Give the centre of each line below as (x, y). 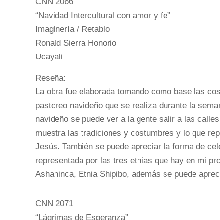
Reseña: (51, 78)
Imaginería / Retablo (72, 29)
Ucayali (49, 56)
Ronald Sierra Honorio (76, 43)
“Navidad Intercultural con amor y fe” (103, 15)
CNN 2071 (54, 203)
